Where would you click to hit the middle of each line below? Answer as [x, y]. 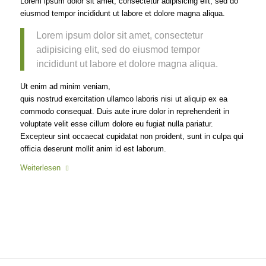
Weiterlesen [40, 167]
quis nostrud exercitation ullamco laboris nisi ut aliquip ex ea [123, 99]
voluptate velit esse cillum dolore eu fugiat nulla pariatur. [116, 123]
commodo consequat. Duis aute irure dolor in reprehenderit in [124, 111]
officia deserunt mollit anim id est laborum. [93, 148]
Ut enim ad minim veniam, [65, 86]
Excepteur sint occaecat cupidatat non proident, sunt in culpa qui [132, 136]
